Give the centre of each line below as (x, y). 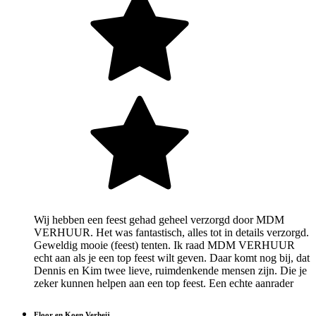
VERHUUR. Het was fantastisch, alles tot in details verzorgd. (171, 233)
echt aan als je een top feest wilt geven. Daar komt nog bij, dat (172, 258)
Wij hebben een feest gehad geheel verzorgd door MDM (159, 220)
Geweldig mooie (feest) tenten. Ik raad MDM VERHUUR (164, 245)
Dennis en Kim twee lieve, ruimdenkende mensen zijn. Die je (170, 271)
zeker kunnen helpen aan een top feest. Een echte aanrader (164, 284)
